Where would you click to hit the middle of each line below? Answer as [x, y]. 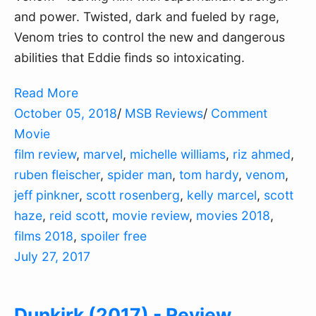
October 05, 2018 [66, 114]
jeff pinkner [47, 195]
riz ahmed [262, 154]
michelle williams [178, 154]
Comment [239, 114]
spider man [140, 175]
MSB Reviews [164, 114]
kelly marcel [222, 195]
